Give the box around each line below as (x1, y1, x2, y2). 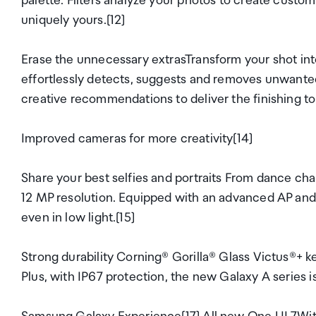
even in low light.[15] (21, 211, 135, 225)
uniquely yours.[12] (21, 13, 126, 28)
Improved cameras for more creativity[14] (21, 132, 253, 146)
